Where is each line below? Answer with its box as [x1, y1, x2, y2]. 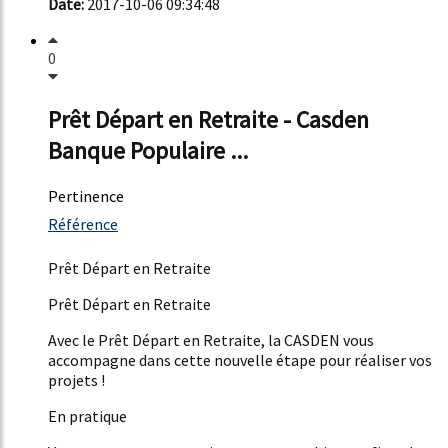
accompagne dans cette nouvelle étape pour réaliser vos [48, 349, 432, 370]
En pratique [48, 405, 127, 426]
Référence [48, 213, 118, 234]
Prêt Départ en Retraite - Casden [48, 103, 369, 135]
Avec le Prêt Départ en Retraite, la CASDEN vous [48, 329, 374, 350]
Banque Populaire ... [48, 134, 248, 166]
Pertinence [48, 185, 124, 206]
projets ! [48, 369, 105, 390]
